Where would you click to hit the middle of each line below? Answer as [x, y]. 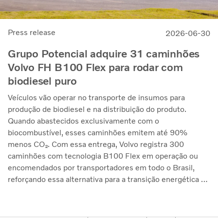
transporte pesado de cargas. [59, 191]
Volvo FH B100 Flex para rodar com [95, 68]
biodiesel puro [42, 81]
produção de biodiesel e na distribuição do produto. [97, 109]
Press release [32, 33]
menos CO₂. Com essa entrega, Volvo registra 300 [96, 145]
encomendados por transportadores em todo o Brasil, [101, 168]
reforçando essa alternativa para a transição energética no [109, 180]
